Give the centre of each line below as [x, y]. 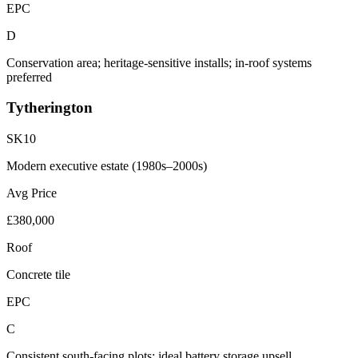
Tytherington [50, 108]
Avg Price [32, 193]
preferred [29, 77]
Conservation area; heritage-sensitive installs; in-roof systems [159, 62]
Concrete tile [38, 275]
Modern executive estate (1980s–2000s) [107, 166]
